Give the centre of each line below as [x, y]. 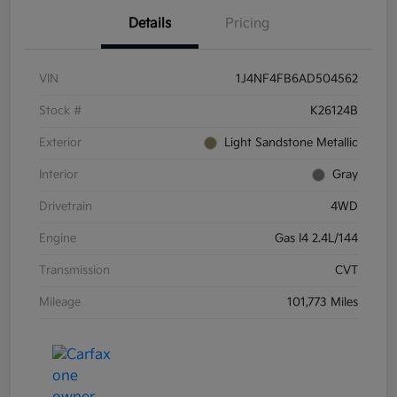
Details [150, 24]
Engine [58, 239]
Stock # [61, 111]
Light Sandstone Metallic [291, 143]
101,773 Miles [323, 303]
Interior [58, 175]
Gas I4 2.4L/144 [316, 239]
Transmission [74, 271]
